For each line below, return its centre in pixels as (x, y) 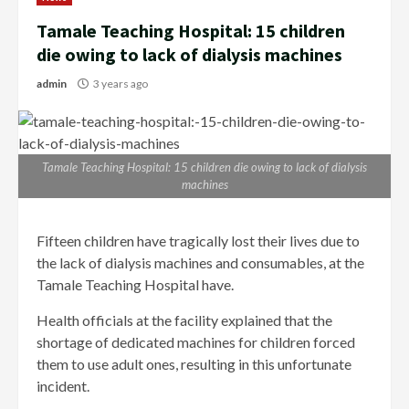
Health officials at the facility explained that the (184, 320)
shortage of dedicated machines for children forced (196, 342)
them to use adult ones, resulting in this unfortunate (194, 364)
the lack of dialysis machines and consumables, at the (200, 263)
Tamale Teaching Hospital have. (135, 285)
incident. (63, 386)
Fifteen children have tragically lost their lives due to (198, 241)
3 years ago (121, 84)
